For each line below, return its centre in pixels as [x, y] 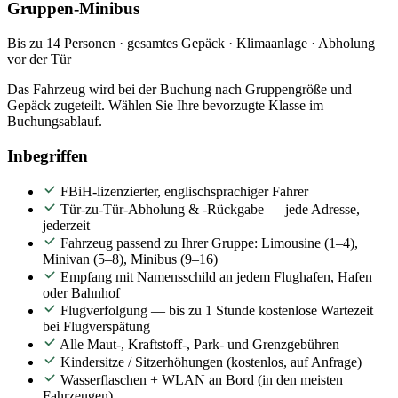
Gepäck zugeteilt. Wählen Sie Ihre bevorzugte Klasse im [165, 105]
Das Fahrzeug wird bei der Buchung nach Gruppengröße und [179, 89]
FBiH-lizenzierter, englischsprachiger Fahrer [184, 192]
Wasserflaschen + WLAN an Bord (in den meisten [202, 380]
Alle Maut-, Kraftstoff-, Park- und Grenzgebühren [199, 345]
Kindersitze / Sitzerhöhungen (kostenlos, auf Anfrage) [211, 362]
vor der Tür [39, 59]
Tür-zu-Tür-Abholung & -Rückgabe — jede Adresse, [210, 210]
